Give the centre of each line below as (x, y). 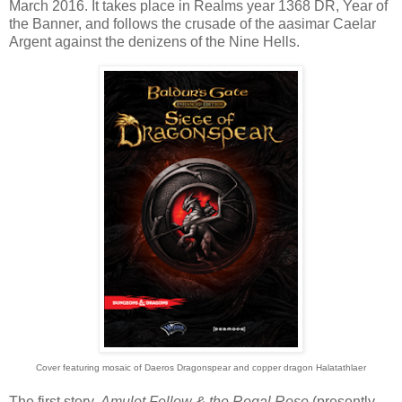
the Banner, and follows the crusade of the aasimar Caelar (192, 23)
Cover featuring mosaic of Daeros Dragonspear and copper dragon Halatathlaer (201, 367)
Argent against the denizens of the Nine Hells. (154, 41)
